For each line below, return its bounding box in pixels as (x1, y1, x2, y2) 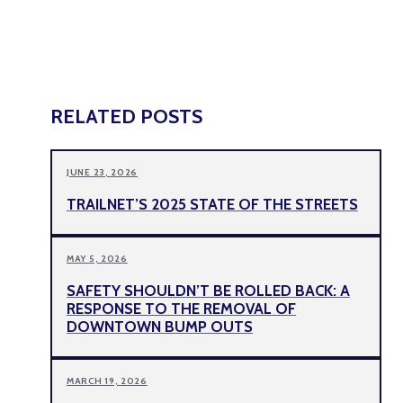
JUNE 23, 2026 (67, 166, 139, 179)
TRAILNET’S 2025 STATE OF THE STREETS (67, 195, 358, 214)
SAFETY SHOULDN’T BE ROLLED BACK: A (67, 281, 350, 300)
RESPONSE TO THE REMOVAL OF (67, 299, 296, 318)
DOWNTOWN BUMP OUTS (67, 317, 253, 336)
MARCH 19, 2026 (67, 374, 148, 387)
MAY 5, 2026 (67, 253, 128, 264)
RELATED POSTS (50, 104, 202, 129)
